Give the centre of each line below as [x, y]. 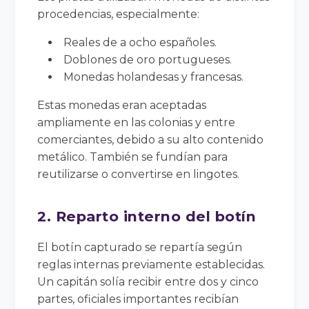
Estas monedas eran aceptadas [122, 105]
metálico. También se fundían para [133, 157]
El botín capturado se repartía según [140, 247]
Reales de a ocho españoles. [140, 42]
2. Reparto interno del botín [147, 216]
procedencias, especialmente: [119, 14]
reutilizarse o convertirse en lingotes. [139, 174]
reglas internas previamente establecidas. [151, 264]
